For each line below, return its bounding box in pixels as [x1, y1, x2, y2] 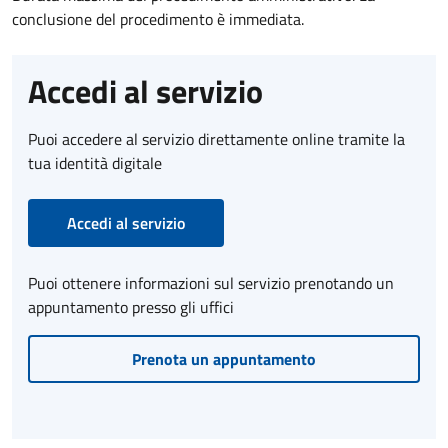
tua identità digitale [28, 150, 162, 175]
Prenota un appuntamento [132, 346, 316, 371]
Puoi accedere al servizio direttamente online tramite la [28, 126, 405, 151]
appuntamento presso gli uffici [28, 294, 234, 319]
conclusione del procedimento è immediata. [12, 6, 304, 31]
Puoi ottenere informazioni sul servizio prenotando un [28, 270, 394, 295]
